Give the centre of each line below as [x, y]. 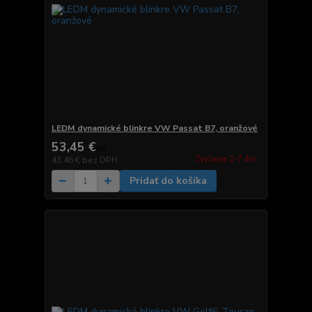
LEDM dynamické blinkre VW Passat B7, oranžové [154, 128]
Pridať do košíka [168, 181]
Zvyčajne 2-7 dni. [226, 159]
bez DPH [100, 161]
